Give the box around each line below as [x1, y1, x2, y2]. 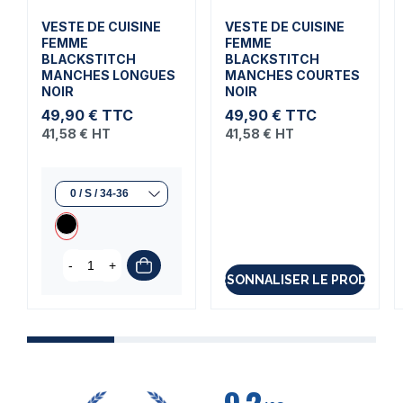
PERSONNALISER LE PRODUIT [201, 273, 390, 287]
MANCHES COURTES [225, 67, 360, 83]
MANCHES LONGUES [41, 67, 175, 83]
